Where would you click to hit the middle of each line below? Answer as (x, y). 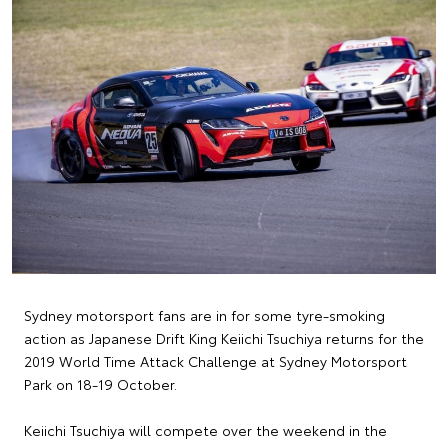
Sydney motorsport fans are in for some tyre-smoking (204, 315)
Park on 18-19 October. (100, 384)
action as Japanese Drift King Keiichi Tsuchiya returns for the (224, 338)
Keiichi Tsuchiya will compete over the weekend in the (205, 430)
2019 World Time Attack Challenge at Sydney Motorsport (215, 361)
